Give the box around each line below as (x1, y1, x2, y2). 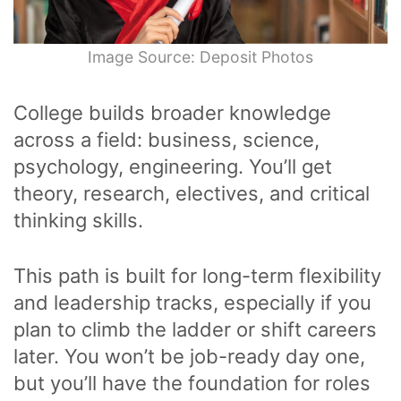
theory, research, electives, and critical (13, 182, 370, 206)
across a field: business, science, (13, 128, 320, 152)
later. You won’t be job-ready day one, (13, 345, 365, 369)
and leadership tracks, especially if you (13, 291, 371, 315)
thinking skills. (13, 209, 143, 233)
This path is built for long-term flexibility (13, 264, 381, 288)
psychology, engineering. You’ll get (13, 155, 332, 179)
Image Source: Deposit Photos (88, 47, 313, 67)
